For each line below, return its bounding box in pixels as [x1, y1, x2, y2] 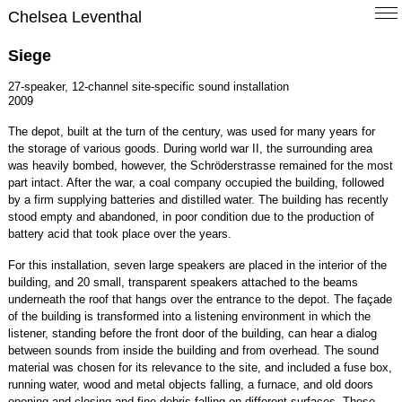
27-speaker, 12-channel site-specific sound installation [7, 80, 289, 94]
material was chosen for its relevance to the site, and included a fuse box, [7, 361, 392, 375]
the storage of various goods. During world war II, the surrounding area [7, 142, 372, 156]
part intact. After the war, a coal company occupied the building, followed [7, 176, 384, 190]
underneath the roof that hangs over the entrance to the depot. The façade [7, 293, 392, 307]
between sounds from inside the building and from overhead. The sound [7, 344, 379, 358]
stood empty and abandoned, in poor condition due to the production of [7, 210, 374, 224]
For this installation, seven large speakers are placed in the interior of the [7, 258, 387, 273]
